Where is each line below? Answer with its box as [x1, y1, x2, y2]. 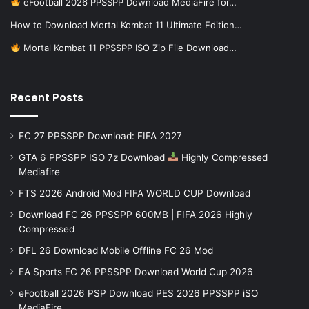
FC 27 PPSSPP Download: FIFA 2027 [19, 130, 182, 141]
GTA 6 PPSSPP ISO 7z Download [19, 151, 168, 163]
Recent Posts [10, 90, 83, 105]
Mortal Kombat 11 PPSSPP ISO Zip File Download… [20, 41, 237, 53]
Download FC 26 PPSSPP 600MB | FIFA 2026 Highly [19, 208, 252, 220]
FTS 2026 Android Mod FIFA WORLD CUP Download [19, 187, 250, 199]
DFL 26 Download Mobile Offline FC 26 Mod [19, 244, 213, 256]
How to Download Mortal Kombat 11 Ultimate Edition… [10, 19, 242, 30]
